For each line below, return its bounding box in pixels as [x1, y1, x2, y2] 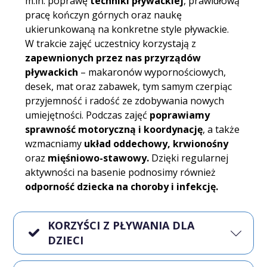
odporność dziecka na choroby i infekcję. [25, 179, 219, 193]
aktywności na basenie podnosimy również [25, 165, 216, 179]
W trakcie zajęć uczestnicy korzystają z [25, 36, 197, 50]
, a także [203, 122, 240, 136]
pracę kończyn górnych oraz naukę [25, 8, 182, 21]
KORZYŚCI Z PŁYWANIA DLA [48, 218, 195, 232]
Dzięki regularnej [149, 151, 229, 164]
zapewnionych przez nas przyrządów [25, 51, 201, 64]
